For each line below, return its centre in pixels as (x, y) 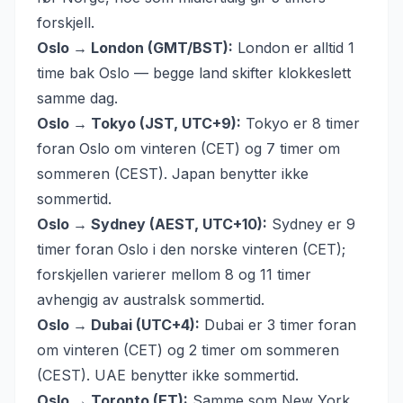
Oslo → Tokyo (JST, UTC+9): (139, 123)
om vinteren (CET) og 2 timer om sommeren (188, 350)
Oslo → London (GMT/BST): (135, 48)
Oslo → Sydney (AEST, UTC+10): (152, 224)
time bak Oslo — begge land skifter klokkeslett (194, 73)
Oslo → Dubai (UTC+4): (118, 325)
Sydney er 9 (311, 224)
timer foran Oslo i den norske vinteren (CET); (191, 249)
